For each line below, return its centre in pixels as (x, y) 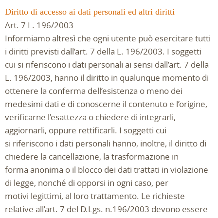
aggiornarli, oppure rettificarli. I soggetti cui (86, 130)
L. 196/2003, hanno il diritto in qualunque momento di (107, 78)
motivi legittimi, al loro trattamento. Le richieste (95, 196)
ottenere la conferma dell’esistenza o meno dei (94, 91)
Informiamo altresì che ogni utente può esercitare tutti (108, 38)
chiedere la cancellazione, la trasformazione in (92, 156)
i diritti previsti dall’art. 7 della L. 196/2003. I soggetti (103, 51)
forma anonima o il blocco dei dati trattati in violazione (107, 170)
